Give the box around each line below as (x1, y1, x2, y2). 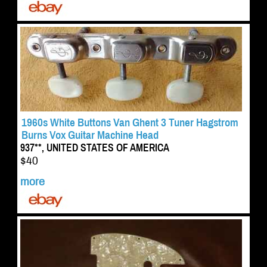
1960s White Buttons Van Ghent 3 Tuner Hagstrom (21, 116, 238, 129)
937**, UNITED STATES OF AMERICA (20, 142, 169, 154)
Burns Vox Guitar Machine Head (21, 129, 159, 142)
